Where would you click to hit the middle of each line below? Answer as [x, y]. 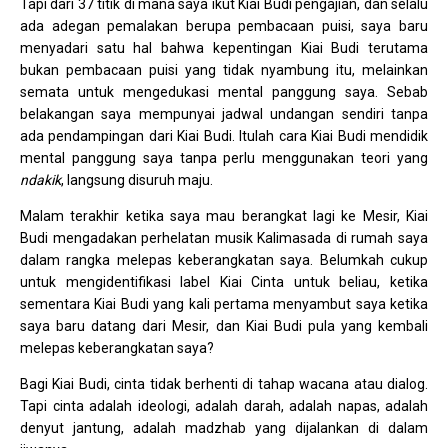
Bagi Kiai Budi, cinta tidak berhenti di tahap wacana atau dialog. [224, 384]
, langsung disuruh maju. [137, 180]
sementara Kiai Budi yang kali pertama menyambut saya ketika [224, 304]
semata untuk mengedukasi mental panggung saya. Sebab [224, 92]
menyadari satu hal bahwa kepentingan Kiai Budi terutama [224, 48]
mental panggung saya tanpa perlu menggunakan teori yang [224, 158]
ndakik [40, 180]
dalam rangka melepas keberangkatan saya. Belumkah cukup [224, 260]
